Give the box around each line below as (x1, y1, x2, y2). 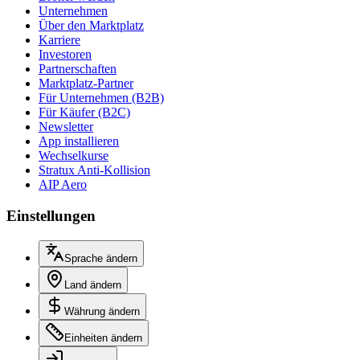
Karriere (39, 33, 80, 47)
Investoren (39, 47, 92, 62)
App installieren (39, 134, 119, 149)
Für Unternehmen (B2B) (39, 91, 164, 105)
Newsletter (39, 120, 93, 134)
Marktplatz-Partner (39, 76, 133, 91)
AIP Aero (39, 178, 87, 192)
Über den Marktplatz (39, 18, 144, 33)
